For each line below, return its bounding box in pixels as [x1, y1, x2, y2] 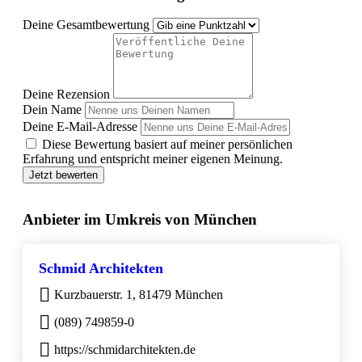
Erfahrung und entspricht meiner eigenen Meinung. [23, 152, 283, 166]
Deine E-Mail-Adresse [23, 120, 137, 134]
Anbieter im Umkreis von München [23, 211, 257, 229]
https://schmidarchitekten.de [54, 342, 196, 356]
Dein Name [23, 103, 82, 117]
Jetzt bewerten [29, 169, 98, 182]
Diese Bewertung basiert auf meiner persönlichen [42, 137, 293, 152]
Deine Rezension [23, 87, 110, 102]
